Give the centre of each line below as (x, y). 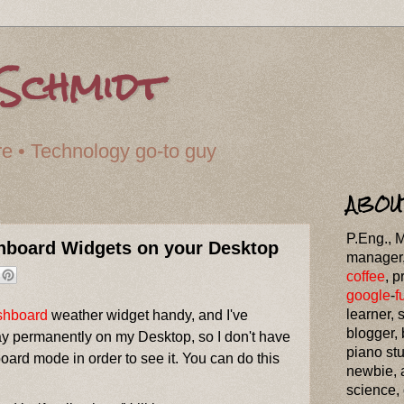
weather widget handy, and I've (148, 315)
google (368, 295)
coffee (366, 276)
